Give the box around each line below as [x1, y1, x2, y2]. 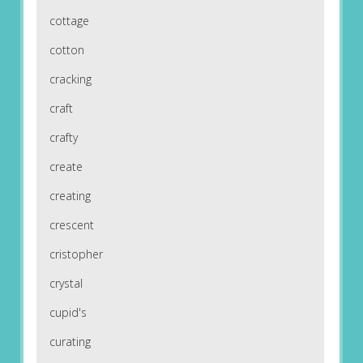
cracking [49, 71, 92, 88]
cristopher [49, 246, 103, 263]
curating [49, 334, 91, 350]
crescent [49, 217, 94, 233]
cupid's [49, 305, 87, 321]
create [49, 159, 83, 175]
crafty [49, 130, 78, 146]
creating [49, 188, 91, 204]
